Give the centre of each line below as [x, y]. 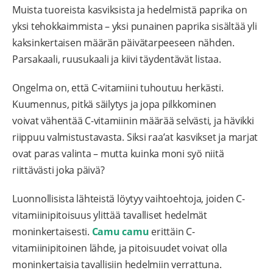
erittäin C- [172, 232]
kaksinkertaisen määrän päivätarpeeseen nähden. [123, 43]
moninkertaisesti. [52, 232]
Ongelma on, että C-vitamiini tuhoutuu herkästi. [118, 88]
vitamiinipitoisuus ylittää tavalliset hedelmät [110, 215]
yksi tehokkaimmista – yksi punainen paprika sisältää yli [135, 27]
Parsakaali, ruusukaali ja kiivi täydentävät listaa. [117, 59]
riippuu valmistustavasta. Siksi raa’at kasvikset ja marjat [135, 137]
